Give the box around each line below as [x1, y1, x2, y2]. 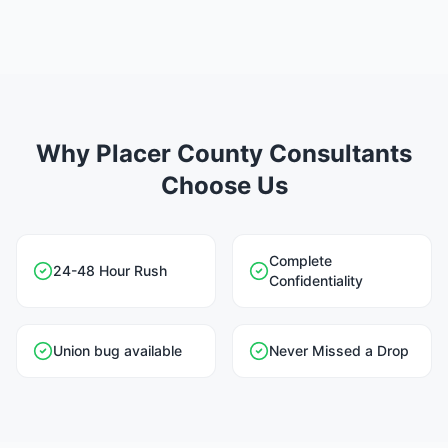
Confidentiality [269, 272, 363, 289]
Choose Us [160, 171, 288, 200]
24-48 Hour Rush [53, 262, 167, 279]
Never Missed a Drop [269, 342, 409, 359]
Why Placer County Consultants [36, 139, 412, 168]
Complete [269, 252, 332, 269]
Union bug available [53, 342, 182, 359]
